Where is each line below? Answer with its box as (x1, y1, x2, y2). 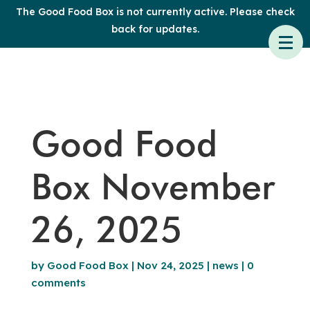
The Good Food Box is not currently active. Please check (15, 6, 295, 18)
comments (30, 276, 86, 289)
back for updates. (111, 23, 199, 35)
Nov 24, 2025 (136, 259, 204, 272)
